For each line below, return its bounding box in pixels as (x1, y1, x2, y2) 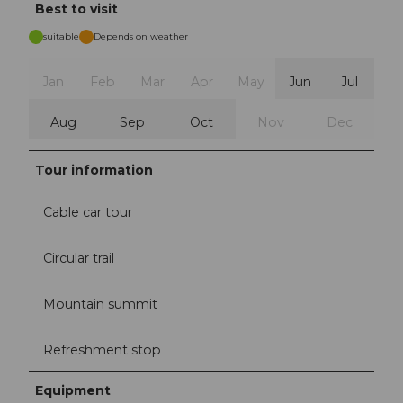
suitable (43, 30, 79, 42)
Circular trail (43, 249, 114, 266)
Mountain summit (43, 296, 157, 313)
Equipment (35, 382, 112, 399)
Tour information (35, 161, 154, 178)
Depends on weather (94, 30, 188, 42)
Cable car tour (43, 203, 132, 220)
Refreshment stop (43, 342, 161, 359)
